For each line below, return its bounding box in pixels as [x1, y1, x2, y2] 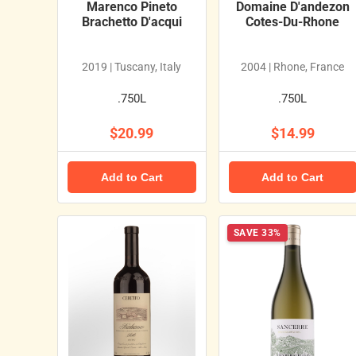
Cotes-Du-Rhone [246, 14, 340, 29]
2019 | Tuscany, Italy [82, 60, 182, 73]
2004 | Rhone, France [241, 60, 345, 73]
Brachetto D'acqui [81, 14, 182, 29]
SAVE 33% [233, 226, 281, 238]
